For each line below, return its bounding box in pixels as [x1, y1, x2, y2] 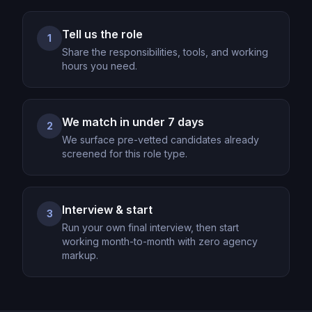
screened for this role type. [62, 148, 187, 159]
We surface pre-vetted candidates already [62, 134, 259, 146]
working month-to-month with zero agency [62, 235, 258, 247]
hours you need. [62, 60, 137, 72]
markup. [62, 249, 98, 261]
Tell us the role [62, 27, 143, 41]
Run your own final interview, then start [62, 221, 239, 233]
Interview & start [62, 203, 153, 217]
